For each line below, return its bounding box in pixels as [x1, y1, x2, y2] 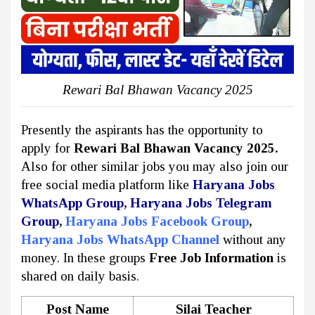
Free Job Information [146, 250, 277, 266]
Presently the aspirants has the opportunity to [21, 122, 263, 138]
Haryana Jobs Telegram [130, 195, 271, 211]
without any [223, 232, 286, 247]
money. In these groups [21, 250, 146, 266]
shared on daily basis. [21, 269, 139, 284]
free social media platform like [21, 177, 193, 193]
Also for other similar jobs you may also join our [21, 159, 288, 174]
